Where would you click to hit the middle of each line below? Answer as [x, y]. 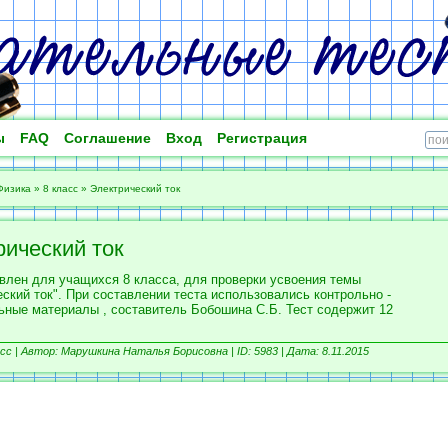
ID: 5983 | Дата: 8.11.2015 [303, 351]
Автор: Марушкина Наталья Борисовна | [129, 351]
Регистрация [262, 138]
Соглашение [107, 138]
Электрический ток [135, 188]
